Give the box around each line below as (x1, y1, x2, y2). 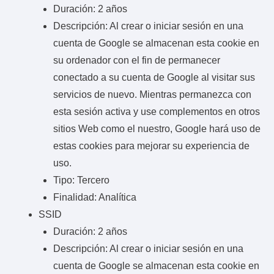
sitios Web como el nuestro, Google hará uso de (53, 123, 261, 134)
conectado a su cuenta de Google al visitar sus (53, 72, 255, 83)
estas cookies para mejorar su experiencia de (53, 140, 250, 151)
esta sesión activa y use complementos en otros (53, 106, 260, 117)
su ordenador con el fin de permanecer (53, 54, 220, 65)
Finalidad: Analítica (53, 191, 136, 202)
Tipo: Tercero (53, 174, 109, 185)
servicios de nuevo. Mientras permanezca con (53, 89, 251, 100)
